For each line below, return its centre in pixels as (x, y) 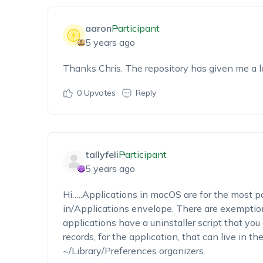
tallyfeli (102, 154)
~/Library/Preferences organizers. (134, 251)
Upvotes (98, 93)
